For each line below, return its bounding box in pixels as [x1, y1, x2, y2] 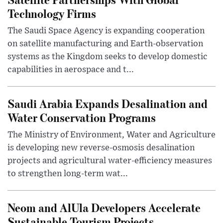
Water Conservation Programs [7, 110, 156, 125]
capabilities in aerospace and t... [7, 65, 134, 75]
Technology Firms [7, 5, 96, 21]
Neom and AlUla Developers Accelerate [7, 200, 201, 216]
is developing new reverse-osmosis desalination [7, 143, 195, 153]
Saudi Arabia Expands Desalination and [7, 96, 208, 111]
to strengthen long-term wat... [7, 169, 128, 179]
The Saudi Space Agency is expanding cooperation [7, 26, 205, 36]
